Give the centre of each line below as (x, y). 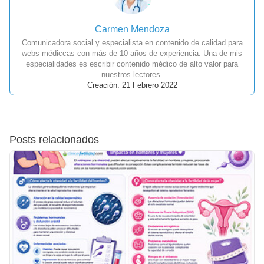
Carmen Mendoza (132, 29)
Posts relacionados (54, 140)
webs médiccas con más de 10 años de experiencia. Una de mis (132, 54)
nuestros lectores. (132, 75)
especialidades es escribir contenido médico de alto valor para (132, 64)
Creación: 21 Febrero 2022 (132, 85)
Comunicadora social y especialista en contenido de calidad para (132, 43)
